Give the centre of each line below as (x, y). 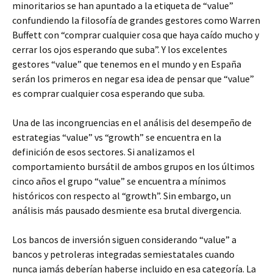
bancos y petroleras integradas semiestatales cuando (123, 254)
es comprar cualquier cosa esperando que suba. (108, 93)
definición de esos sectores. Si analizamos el (104, 152)
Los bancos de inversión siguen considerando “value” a (124, 239)
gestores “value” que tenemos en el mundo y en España (127, 64)
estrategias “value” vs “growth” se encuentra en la (117, 137)
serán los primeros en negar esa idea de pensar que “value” (133, 79)
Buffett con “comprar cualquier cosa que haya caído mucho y (136, 35)
